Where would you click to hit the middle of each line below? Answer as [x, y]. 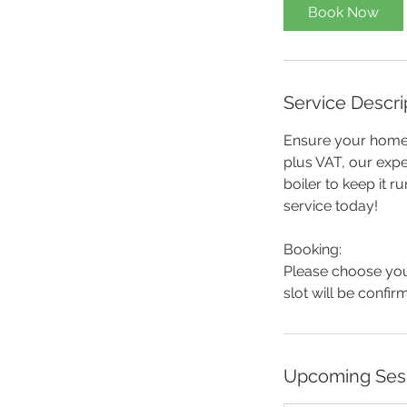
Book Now [343, 12]
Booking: [313, 249]
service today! [331, 206]
